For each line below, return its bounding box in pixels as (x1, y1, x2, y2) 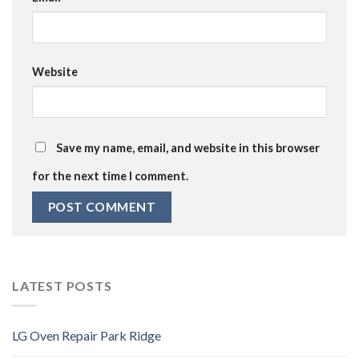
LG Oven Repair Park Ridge (12, 327, 161, 343)
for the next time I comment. (32, 169, 188, 183)
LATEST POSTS (12, 278, 112, 294)
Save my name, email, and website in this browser (56, 141, 320, 155)
